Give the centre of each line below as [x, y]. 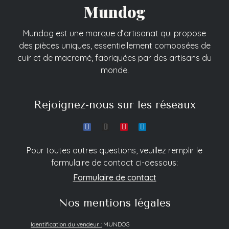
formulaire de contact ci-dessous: [114, 163]
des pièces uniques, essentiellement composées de [114, 45]
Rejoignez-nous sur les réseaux [114, 105]
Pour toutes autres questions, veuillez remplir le [114, 151]
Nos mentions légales [114, 203]
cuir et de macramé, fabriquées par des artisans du [114, 58]
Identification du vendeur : [66, 224]
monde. [114, 70]
